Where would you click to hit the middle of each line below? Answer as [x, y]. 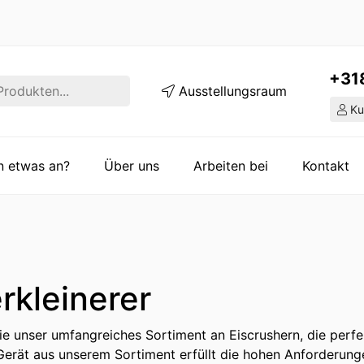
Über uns [132, 165]
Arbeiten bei [231, 165]
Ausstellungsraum [230, 91]
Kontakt [326, 165]
